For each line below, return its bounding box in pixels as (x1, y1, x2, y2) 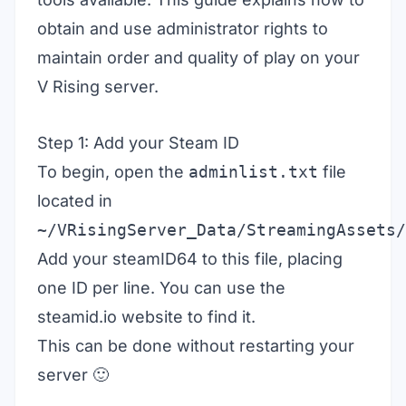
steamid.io (37, 307, 117, 326)
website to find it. (117, 307, 256, 326)
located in (37, 191, 112, 210)
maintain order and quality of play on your (37, 48, 360, 67)
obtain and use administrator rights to (37, 19, 328, 38)
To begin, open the (37, 162, 188, 181)
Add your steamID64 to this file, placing (37, 249, 343, 268)
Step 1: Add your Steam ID (37, 133, 239, 152)
